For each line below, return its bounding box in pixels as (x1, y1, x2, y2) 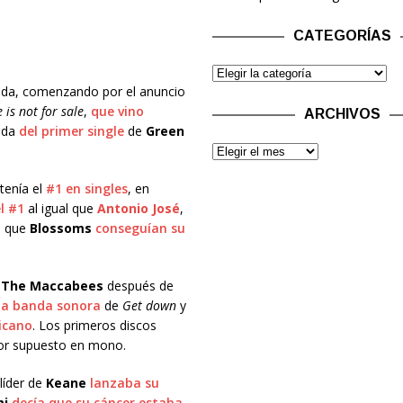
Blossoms (29, 219, 92, 237)
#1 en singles (45, 179, 128, 197)
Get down (121, 296, 176, 314)
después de (103, 276, 174, 294)
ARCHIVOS (304, 106, 381, 121)
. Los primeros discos (31, 316, 157, 334)
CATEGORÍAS (293, 28, 392, 43)
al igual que (23, 199, 97, 217)
